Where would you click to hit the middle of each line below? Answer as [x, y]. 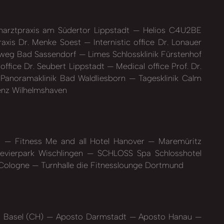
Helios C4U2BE [171, 30]
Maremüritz [178, 141]
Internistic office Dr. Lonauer [146, 42]
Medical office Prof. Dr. [158, 66]
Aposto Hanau [165, 216]
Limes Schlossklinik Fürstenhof [143, 54]
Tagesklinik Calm [168, 78]
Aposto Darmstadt [91, 216]
